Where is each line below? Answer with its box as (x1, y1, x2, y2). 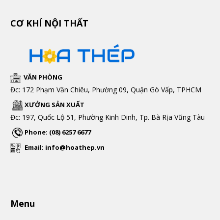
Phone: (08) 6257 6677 (25, 127, 91, 137)
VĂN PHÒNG (21, 72, 62, 82)
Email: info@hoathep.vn (25, 142, 105, 152)
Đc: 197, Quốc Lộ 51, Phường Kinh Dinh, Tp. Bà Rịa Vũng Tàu (10, 112, 205, 122)
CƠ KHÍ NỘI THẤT (10, 17, 88, 29)
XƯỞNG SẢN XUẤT (25, 100, 84, 109)
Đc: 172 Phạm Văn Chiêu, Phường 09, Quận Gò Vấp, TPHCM (10, 84, 201, 94)
